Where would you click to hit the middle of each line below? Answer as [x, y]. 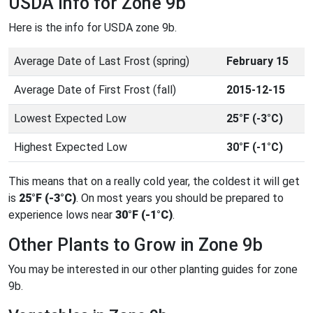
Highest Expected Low [71, 147]
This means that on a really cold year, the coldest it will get [154, 181]
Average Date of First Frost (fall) [95, 89]
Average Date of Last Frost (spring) [102, 61]
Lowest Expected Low [70, 118]
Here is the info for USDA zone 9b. [93, 27]
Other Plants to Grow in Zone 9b [136, 245]
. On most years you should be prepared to [180, 198]
